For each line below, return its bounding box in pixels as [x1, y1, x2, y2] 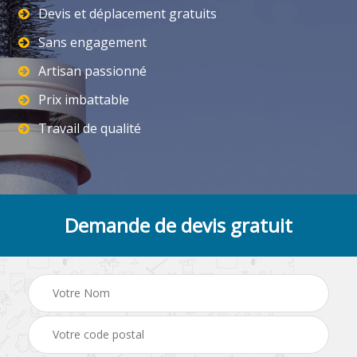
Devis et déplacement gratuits [38, 5, 217, 22]
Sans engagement [38, 33, 147, 51]
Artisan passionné [38, 62, 147, 80]
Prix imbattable [38, 91, 129, 108]
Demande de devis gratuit [65, 212, 292, 238]
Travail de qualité [38, 120, 141, 137]
